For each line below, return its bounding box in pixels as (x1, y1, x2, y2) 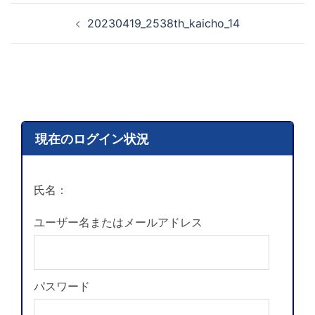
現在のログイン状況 (34, 131, 149, 147)
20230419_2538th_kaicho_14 (86, 16, 240, 31)
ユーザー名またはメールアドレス (34, 214, 202, 229)
